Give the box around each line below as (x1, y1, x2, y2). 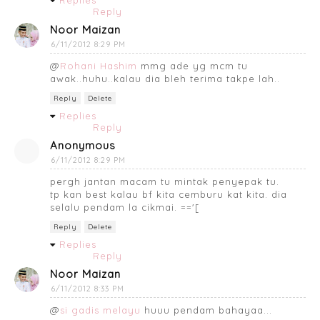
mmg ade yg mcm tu (137, 59, 248, 71)
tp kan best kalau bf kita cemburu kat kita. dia (50, 188, 287, 200)
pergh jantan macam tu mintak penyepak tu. (50, 175, 279, 187)
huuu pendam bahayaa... (141, 304, 272, 316)
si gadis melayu (60, 304, 141, 316)
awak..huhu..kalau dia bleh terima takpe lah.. (50, 72, 280, 84)
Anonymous (50, 138, 116, 152)
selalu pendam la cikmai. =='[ (50, 201, 199, 213)
